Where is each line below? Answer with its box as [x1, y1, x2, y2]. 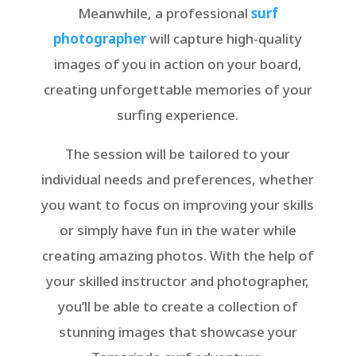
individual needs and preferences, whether [41, 170, 315, 189]
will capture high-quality [146, 29, 303, 48]
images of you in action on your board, [53, 55, 302, 74]
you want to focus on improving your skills [41, 195, 315, 215]
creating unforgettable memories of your [43, 80, 312, 99]
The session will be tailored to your [65, 145, 291, 164]
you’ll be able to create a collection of [57, 297, 298, 316]
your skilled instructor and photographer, [46, 272, 310, 291]
